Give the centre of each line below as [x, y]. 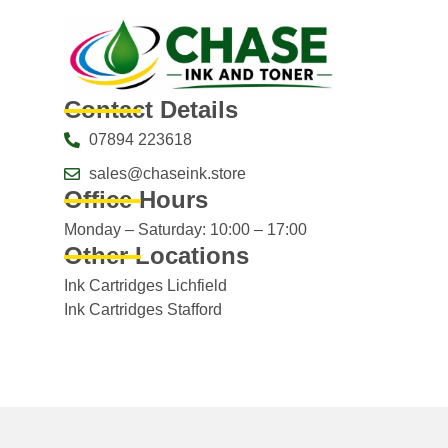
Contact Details [150, 109]
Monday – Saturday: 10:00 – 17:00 [185, 229]
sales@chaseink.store [167, 173]
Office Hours [135, 199]
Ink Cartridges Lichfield [145, 285]
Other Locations [156, 255]
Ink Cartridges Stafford [142, 309]
